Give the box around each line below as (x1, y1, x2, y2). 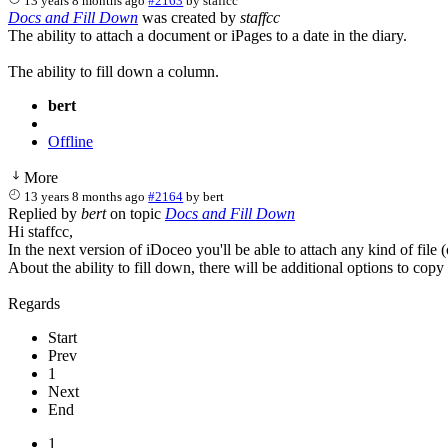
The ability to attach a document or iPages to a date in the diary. (8, 26, 407, 44)
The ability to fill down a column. (8, 62, 219, 80)
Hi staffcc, (8, 222, 73, 240)
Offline (48, 132, 93, 150)
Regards (8, 294, 60, 312)
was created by (138, 8, 240, 26)
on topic (106, 204, 165, 222)
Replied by (8, 204, 81, 222)
